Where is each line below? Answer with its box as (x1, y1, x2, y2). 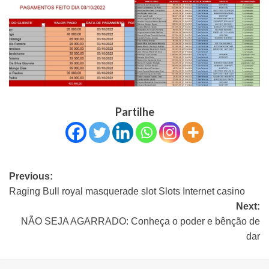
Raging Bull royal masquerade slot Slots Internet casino (9, 186, 245, 197)
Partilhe (115, 105, 154, 119)
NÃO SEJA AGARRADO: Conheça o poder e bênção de (21, 216, 260, 227)
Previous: (9, 171, 53, 182)
